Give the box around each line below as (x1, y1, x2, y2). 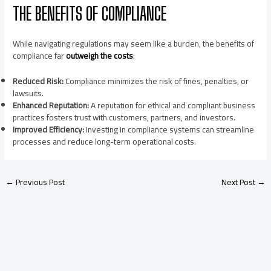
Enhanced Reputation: (13, 97, 90, 113)
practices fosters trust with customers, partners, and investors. (13, 109, 236, 125)
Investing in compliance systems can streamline (84, 121, 255, 137)
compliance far (13, 47, 65, 64)
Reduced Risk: (13, 73, 64, 89)
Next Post (221, 174, 257, 190)
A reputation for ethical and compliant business (89, 97, 256, 113)
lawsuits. (13, 85, 44, 101)
